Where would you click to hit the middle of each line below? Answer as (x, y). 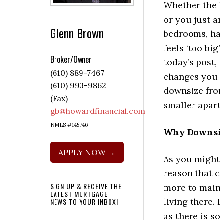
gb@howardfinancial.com (98, 111)
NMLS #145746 (69, 125)
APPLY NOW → (87, 152)
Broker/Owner (71, 60)
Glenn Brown (77, 33)
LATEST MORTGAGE (79, 194)
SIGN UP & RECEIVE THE (86, 186)
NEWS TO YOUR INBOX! (84, 202)
